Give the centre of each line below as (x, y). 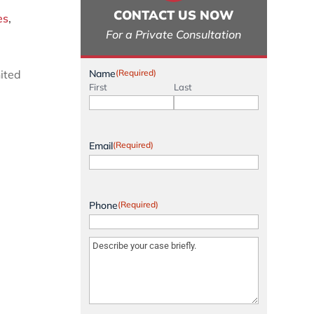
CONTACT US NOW (174, 15)
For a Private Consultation (174, 34)
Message (109, 243)
